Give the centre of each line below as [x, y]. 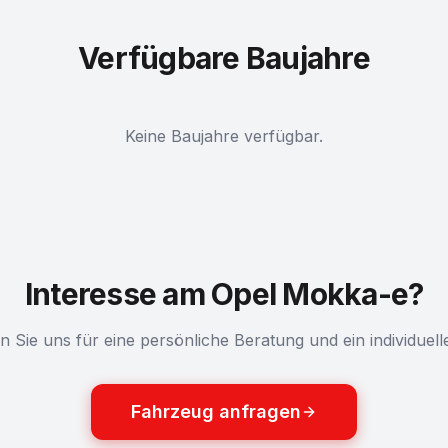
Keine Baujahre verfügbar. [224, 136]
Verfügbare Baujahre [224, 58]
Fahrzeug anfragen [216, 411]
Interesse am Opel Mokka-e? [224, 294]
